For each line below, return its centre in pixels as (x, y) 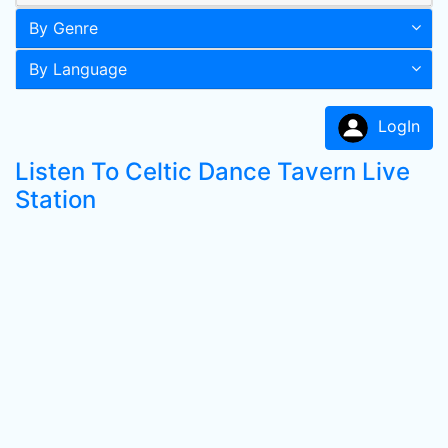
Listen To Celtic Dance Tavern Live (212, 171)
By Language (78, 69)
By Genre (63, 28)
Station (55, 199)
